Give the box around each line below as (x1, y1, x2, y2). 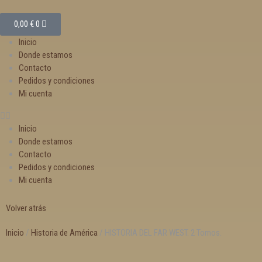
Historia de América (31, 227, 98, 238)
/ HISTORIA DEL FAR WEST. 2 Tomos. (98, 227, 222, 238)
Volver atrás (6, 203, 46, 213)
